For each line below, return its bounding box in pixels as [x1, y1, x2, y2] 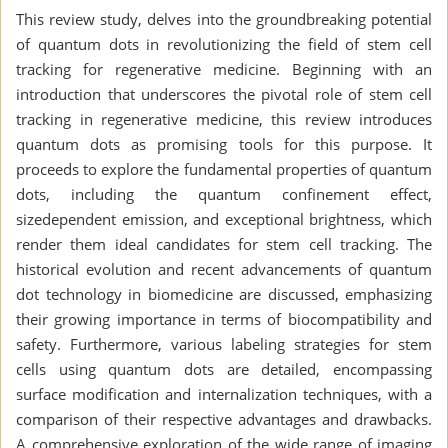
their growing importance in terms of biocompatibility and [16, 308, 432, 329]
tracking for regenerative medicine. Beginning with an [16, 58, 432, 79]
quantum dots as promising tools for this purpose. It [16, 133, 432, 154]
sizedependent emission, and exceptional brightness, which [16, 208, 432, 229]
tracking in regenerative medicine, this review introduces [16, 108, 432, 129]
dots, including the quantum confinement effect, [16, 183, 432, 204]
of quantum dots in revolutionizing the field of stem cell [16, 33, 432, 54]
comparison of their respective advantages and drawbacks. [16, 408, 432, 429]
